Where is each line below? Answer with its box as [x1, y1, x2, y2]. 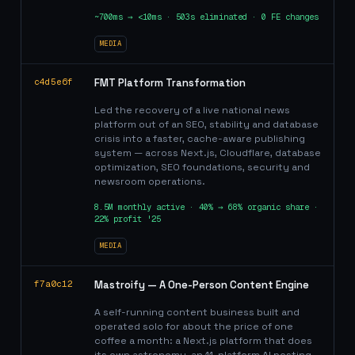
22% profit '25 [94, 213, 161, 224]
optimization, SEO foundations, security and [94, 161, 310, 174]
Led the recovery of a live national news [94, 104, 290, 116]
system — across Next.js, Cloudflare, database [94, 147, 321, 159]
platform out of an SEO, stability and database [94, 118, 319, 131]
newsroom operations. [94, 175, 205, 188]
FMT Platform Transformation [94, 76, 246, 90]
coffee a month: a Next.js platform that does [94, 334, 312, 347]
